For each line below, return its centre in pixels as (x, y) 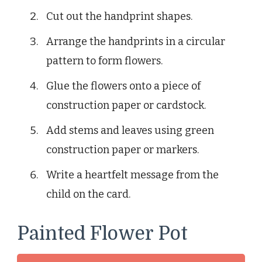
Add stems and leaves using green (130, 131)
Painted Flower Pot (102, 234)
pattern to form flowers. (104, 61)
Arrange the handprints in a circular (136, 42)
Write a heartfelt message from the (132, 175)
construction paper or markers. (123, 150)
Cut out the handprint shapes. (119, 17)
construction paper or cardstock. (126, 106)
